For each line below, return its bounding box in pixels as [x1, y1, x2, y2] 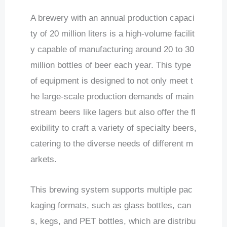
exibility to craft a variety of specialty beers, [30, 123, 197, 133]
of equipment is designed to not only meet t [30, 75, 193, 86]
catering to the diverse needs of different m [30, 138, 193, 148]
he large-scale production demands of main [30, 91, 194, 101]
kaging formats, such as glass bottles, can [30, 201, 191, 211]
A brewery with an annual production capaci [30, 13, 195, 23]
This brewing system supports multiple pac [30, 185, 193, 195]
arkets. [30, 154, 57, 164]
